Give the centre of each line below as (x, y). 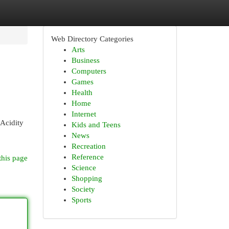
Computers (89, 71)
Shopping (87, 178)
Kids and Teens (96, 125)
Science (84, 168)
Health (82, 93)
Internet (84, 114)
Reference (87, 157)
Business (85, 60)
